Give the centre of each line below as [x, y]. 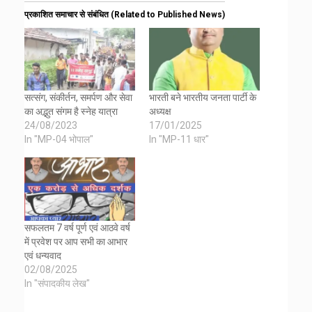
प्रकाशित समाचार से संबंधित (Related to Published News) [125, 14]
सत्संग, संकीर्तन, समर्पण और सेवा [78, 98]
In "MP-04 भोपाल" [59, 140]
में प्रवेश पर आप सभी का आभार [76, 242]
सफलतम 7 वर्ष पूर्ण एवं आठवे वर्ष [77, 228]
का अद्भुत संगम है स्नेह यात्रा [71, 112]
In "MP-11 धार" [179, 140]
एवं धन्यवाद [43, 256]
